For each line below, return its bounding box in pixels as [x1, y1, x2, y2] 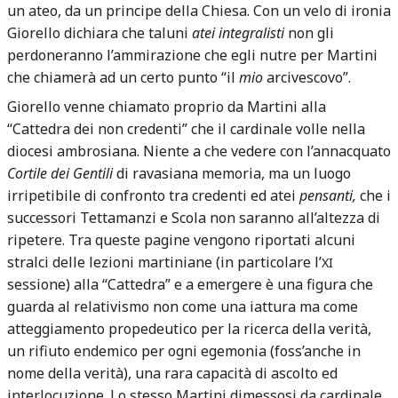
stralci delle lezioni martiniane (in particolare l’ [7, 251, 322, 272]
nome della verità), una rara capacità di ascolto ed [7, 362, 338, 383]
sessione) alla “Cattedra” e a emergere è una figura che [7, 274, 373, 294]
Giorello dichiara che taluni [7, 22, 192, 43]
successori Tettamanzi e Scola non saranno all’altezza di [7, 207, 380, 227]
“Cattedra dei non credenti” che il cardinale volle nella [7, 118, 365, 139]
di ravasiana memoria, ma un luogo [116, 163, 351, 183]
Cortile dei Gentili [7, 163, 116, 183]
